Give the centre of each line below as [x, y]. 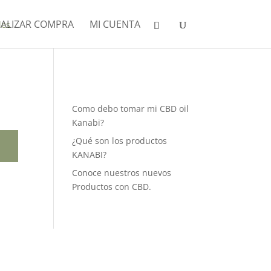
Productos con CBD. [112, 187]
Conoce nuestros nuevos [122, 173]
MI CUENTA [115, 24]
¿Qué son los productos [120, 141]
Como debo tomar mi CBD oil [131, 109]
